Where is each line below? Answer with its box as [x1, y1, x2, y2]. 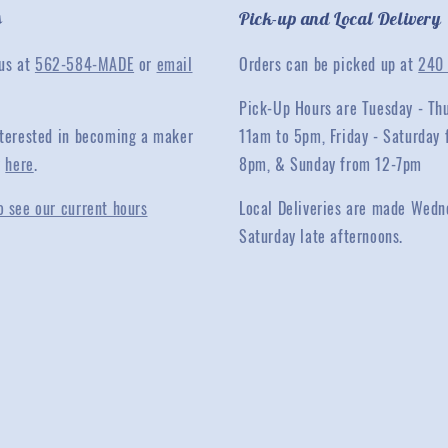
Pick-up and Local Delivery [239, 7, 442, 30]
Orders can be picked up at [239, 52, 419, 76]
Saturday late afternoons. [239, 224, 404, 248]
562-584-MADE [34, 52, 135, 76]
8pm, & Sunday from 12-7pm [239, 152, 423, 176]
